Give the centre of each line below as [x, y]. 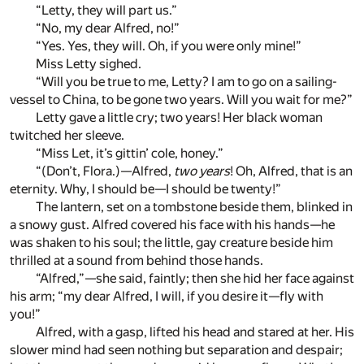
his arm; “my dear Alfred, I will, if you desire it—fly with [167, 297]
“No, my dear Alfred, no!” [108, 28]
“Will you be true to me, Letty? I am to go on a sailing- [186, 82]
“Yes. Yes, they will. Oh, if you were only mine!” [169, 46]
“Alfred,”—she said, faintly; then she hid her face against [195, 279]
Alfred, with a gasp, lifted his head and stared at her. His [195, 332]
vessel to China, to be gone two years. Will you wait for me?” [181, 100]
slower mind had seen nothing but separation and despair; [176, 350]
